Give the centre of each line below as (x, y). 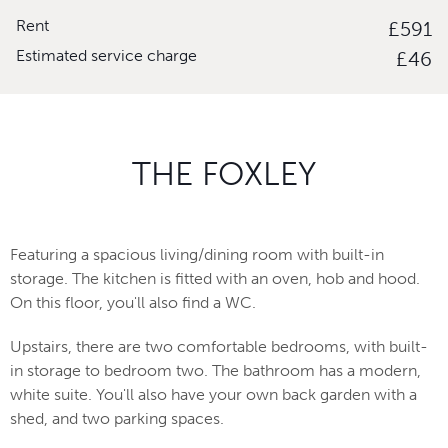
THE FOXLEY (224, 174)
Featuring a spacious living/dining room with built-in (197, 255)
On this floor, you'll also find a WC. (133, 303)
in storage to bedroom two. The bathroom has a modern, (215, 371)
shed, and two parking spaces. (117, 419)
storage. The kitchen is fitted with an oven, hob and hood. (215, 279)
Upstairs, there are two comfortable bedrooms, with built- (219, 347)
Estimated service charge (106, 56)
